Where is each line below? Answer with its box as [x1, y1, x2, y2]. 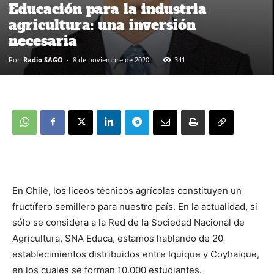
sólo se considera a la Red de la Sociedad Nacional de [12, 216, 245, 228]
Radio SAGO [23, 54, 63, 64]
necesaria [9, 31, 77, 50]
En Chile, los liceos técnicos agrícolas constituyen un [12, 184, 242, 196]
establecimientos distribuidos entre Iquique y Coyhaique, [12, 248, 259, 260]
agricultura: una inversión [9, 15, 196, 34]
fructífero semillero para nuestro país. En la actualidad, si [12, 200, 257, 212]
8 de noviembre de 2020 [73, 54, 149, 64]
